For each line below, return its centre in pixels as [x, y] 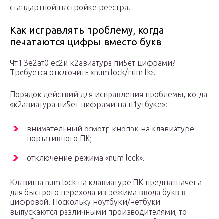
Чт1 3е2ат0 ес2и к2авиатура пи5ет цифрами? [92, 63]
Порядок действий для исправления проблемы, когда [109, 95]
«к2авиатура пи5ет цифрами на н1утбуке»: [88, 104]
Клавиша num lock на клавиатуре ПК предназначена [106, 183]
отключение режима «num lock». [86, 158]
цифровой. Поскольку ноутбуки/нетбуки [85, 202]
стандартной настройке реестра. [70, 8]
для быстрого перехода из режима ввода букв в [98, 192]
